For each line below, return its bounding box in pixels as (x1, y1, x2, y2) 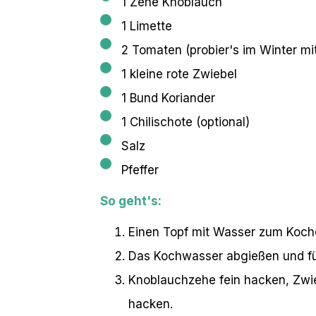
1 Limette (121, 18, 172, 33)
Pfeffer (121, 162, 159, 177)
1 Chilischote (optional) (121, 114, 250, 129)
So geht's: (100, 193, 162, 208)
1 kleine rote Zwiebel (121, 66, 237, 81)
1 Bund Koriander (121, 90, 215, 105)
